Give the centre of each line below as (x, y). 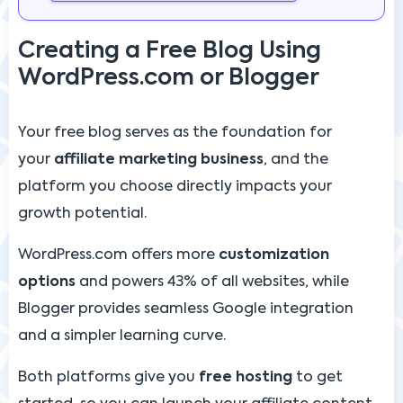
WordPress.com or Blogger (169, 78)
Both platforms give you (108, 377)
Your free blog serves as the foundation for (175, 133)
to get (318, 377)
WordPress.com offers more (118, 255)
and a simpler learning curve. (122, 336)
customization (274, 255)
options (47, 282)
